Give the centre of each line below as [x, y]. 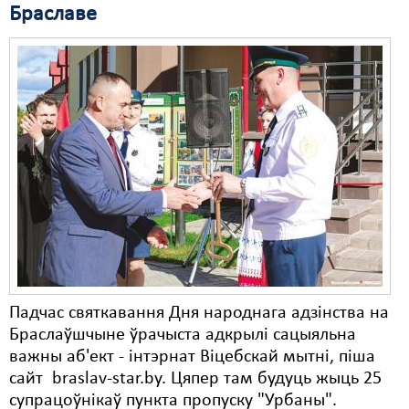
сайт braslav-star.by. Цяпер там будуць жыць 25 [195, 379]
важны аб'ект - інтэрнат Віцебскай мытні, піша [192, 357]
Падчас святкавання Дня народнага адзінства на [199, 313]
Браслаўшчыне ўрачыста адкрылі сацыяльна [183, 335]
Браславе [53, 15]
